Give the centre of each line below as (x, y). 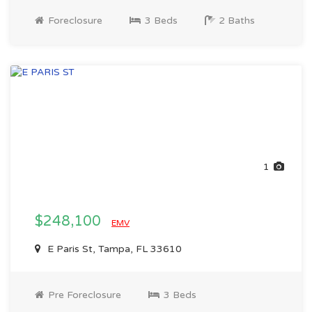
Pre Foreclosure (83, 295)
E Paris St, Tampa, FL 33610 (113, 249)
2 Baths (235, 21)
